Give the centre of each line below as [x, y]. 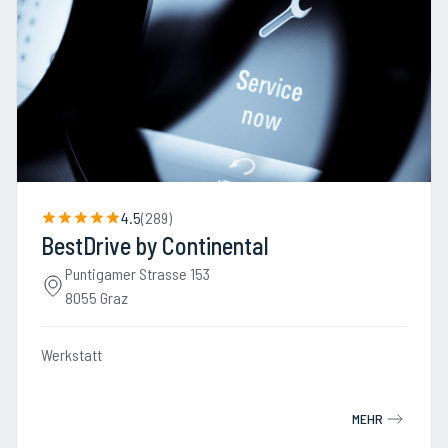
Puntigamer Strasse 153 [137, 273]
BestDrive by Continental [155, 245]
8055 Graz [96, 297]
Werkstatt [71, 354]
